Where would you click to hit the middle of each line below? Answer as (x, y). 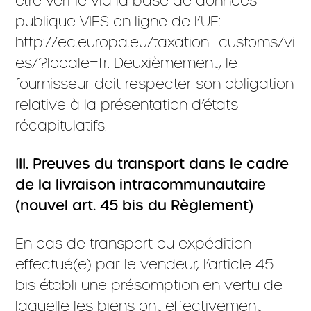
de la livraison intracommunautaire (141, 185)
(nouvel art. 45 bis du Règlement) (135, 205)
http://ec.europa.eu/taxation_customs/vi (155, 42)
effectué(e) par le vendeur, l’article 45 (145, 264)
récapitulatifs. (61, 125)
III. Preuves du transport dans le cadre (152, 164)
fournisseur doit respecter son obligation (155, 84)
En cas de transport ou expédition (134, 243)
